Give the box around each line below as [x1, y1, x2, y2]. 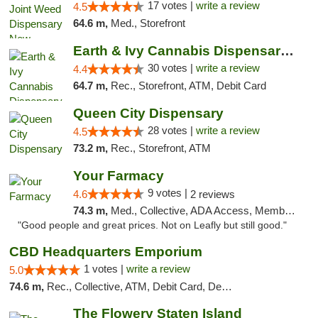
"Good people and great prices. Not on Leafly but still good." [18, 220, 287, 231]
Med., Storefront [110, 17, 185, 29]
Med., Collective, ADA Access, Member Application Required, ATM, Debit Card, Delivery [110, 204, 285, 216]
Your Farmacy [72, 168, 164, 183]
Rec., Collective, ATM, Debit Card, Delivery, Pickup [47, 280, 221, 292]
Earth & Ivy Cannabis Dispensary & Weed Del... [280, 43, 294, 58]
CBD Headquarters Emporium [9, 244, 202, 259]
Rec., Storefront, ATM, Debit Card [110, 79, 266, 92]
